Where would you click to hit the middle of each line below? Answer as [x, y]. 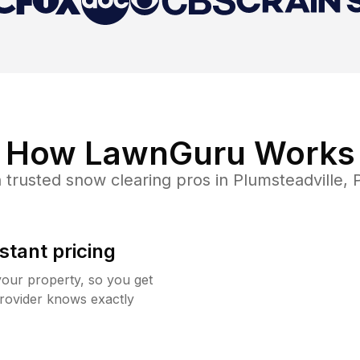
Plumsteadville [288, 180]
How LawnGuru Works [180, 153]
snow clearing [118, 180]
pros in [202, 180]
